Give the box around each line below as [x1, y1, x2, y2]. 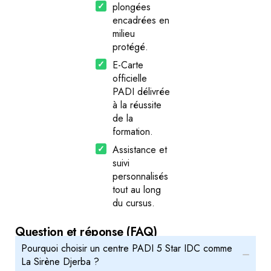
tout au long [113, 183, 162, 197]
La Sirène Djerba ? [21, 255, 99, 269]
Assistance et [113, 143, 168, 157]
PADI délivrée [113, 85, 171, 99]
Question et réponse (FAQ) [15, 223, 157, 241]
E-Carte [113, 58, 144, 73]
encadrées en [113, 13, 170, 28]
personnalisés [113, 169, 169, 184]
